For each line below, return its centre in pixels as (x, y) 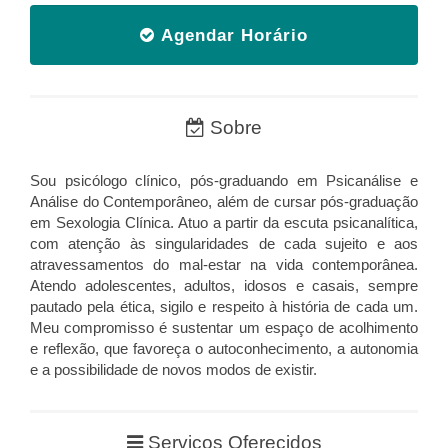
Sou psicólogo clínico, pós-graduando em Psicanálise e (224, 180)
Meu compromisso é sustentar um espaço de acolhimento (224, 327)
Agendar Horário (231, 34)
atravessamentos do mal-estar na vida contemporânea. (224, 264)
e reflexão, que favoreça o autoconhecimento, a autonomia (224, 348)
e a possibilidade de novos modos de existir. (173, 369)
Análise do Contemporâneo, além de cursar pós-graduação (224, 201)
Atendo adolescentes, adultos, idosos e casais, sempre (224, 285)
